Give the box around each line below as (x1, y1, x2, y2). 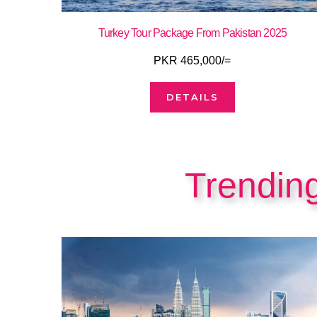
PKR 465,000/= (154, 54, 231, 67)
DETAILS (166, 91, 219, 103)
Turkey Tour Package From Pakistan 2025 (98, 27, 287, 40)
